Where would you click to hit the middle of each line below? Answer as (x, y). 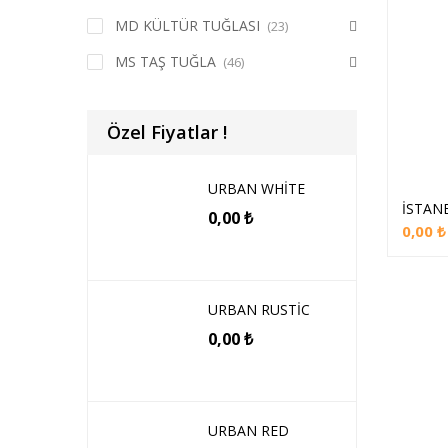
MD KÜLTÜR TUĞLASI (187, 25)
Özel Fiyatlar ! (167, 132)
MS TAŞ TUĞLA (165, 61)
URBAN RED (248, 430)
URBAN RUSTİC (259, 309)
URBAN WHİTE (256, 188)
